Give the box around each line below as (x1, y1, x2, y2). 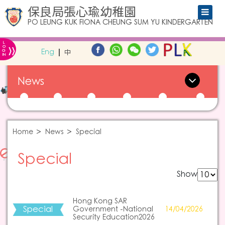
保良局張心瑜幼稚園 (28, 4, 136, 20)
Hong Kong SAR (72, 196, 127, 206)
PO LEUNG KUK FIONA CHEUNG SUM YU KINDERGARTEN (28, 18, 213, 28)
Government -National (72, 204, 153, 214)
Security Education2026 (72, 212, 155, 222)
